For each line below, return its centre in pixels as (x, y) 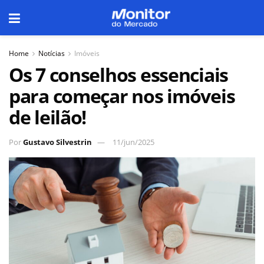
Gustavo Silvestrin (57, 142)
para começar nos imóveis (122, 96)
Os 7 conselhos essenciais (118, 75)
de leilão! (48, 117)
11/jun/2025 (133, 142)
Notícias (52, 53)
